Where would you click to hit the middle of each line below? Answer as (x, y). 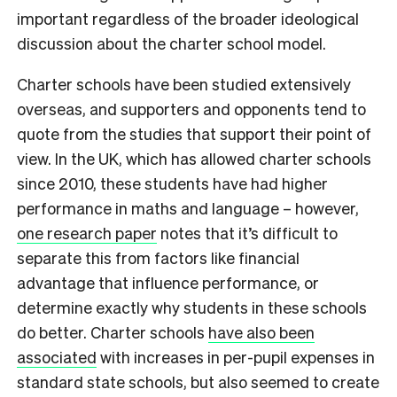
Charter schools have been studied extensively (184, 83)
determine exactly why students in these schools (192, 307)
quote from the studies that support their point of (194, 133)
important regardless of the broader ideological (188, 18)
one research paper (87, 232)
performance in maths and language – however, (188, 207)
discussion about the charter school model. (173, 43)
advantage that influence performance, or (168, 282)
